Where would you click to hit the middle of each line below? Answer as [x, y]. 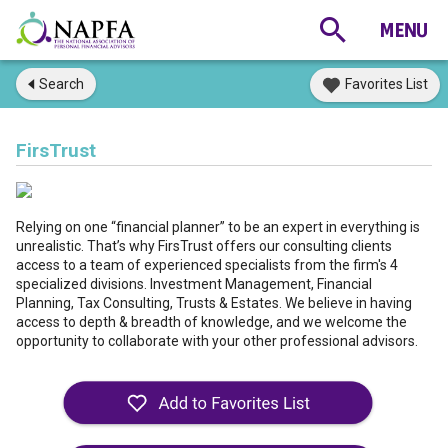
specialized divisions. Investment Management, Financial [194, 284]
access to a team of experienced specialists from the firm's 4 [207, 265]
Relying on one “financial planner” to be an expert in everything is [218, 227]
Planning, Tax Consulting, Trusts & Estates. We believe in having [214, 303]
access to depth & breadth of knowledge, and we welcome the [211, 322]
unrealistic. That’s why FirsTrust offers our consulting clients [204, 246]
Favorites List [386, 84]
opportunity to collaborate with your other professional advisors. [221, 341]
